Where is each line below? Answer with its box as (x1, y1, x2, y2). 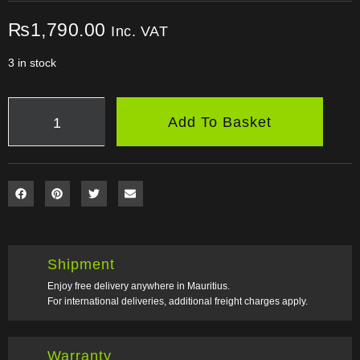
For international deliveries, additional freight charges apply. (47, 295, 308, 307)
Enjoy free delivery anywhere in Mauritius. (47, 280, 230, 292)
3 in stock (8, 56, 56, 69)
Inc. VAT (111, 22, 168, 39)
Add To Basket (167, 114, 272, 130)
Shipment (47, 256, 115, 272)
